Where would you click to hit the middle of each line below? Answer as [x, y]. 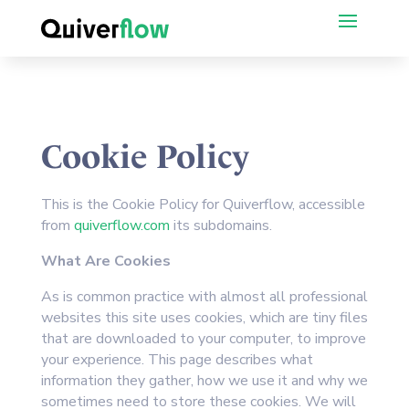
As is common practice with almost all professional [204, 297]
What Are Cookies [105, 261]
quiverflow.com [121, 225]
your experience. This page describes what [177, 360]
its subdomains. [220, 225]
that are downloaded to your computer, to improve [203, 339]
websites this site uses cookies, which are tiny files [204, 318]
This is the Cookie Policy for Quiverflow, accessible [203, 204]
